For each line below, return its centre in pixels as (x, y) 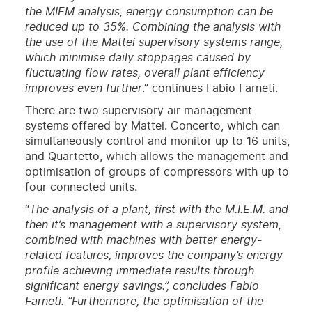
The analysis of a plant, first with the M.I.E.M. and (158, 209)
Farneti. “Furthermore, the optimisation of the (144, 301)
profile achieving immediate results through (139, 271)
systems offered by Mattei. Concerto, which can (152, 126)
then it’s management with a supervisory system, (153, 225)
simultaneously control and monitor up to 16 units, (157, 141)
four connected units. (81, 187)
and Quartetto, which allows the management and (156, 156)
